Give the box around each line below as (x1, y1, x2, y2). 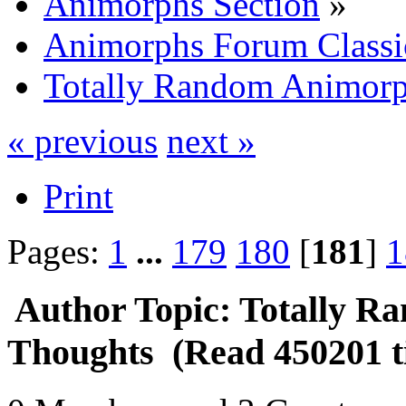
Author (14, 289, 126, 331)
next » (167, 121, 256, 160)
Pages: (7, 231, 109, 271)
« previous (7, 121, 158, 160)
